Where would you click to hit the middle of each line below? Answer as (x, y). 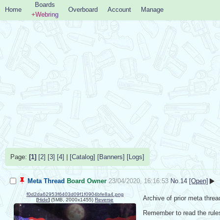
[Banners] (111, 157)
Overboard (83, 10)
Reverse (104, 199)
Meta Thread (46, 181)
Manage (152, 10)
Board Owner (87, 181)
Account (119, 10)
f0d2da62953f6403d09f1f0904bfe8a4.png (75, 194)
